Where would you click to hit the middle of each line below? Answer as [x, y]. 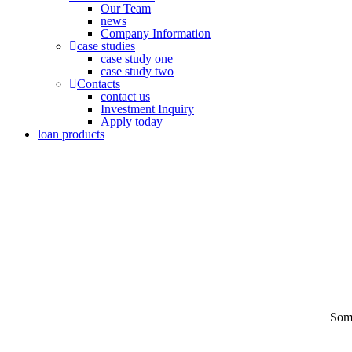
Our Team [126, 8]
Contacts [99, 84]
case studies [106, 46]
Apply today [132, 121]
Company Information [156, 33]
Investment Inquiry [147, 109]
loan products [71, 134]
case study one [137, 59]
